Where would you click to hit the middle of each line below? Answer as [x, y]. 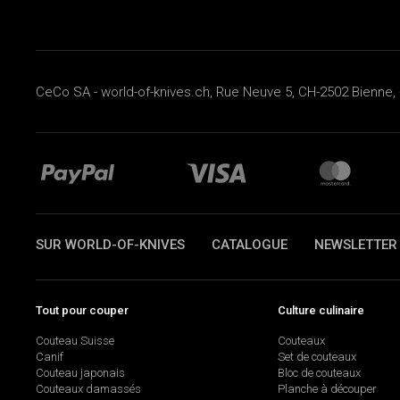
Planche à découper [327, 389]
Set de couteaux [317, 357]
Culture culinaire [321, 310]
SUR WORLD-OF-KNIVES [110, 245]
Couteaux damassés [88, 389]
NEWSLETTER [356, 245]
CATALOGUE [250, 245]
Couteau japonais [80, 373]
